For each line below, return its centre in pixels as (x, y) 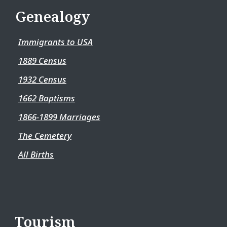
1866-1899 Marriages (59, 117)
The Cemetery (45, 136)
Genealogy (52, 16)
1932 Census (42, 79)
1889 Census (42, 61)
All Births (36, 154)
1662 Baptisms (47, 98)
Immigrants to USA (55, 42)
